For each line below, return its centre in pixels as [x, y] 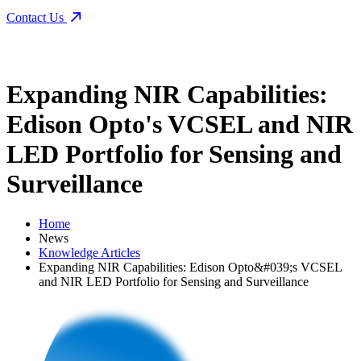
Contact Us [37, 17]
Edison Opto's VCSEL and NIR [180, 124]
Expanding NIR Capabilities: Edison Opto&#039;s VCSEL [190, 267]
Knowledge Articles [89, 252]
